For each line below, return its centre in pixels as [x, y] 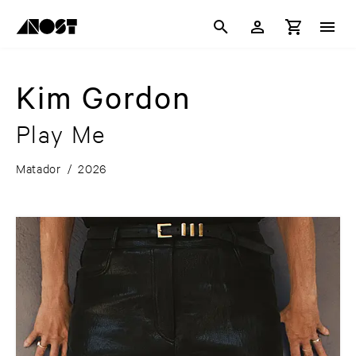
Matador [39, 168]
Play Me [61, 134]
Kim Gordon [104, 97]
